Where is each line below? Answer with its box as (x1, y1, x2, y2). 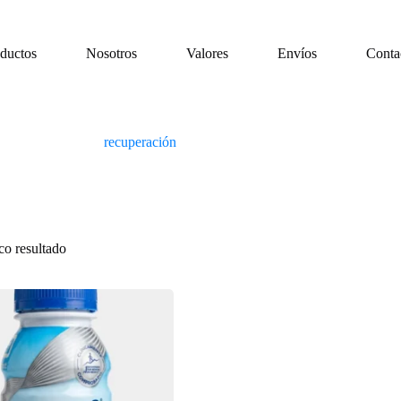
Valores (186, 46, 229, 61)
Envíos (277, 46, 318, 61)
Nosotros (86, 46, 138, 61)
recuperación (104, 134, 177, 149)
